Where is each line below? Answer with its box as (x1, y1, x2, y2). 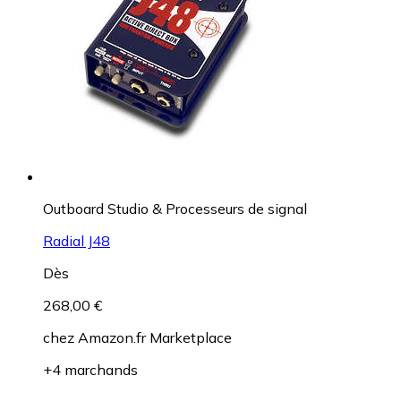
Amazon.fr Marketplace (78, 328, 232, 346)
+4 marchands (43, 360, 138, 379)
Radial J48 (43, 231, 110, 250)
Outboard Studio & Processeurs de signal (43, 199, 307, 218)
